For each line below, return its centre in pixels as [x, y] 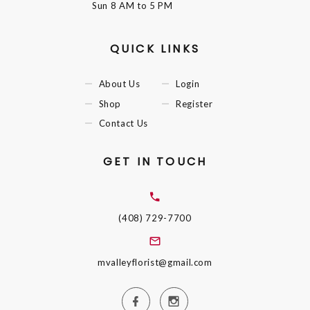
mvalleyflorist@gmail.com [155, 262]
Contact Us [123, 124]
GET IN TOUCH [155, 162]
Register [194, 103]
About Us [119, 83]
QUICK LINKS [155, 49]
